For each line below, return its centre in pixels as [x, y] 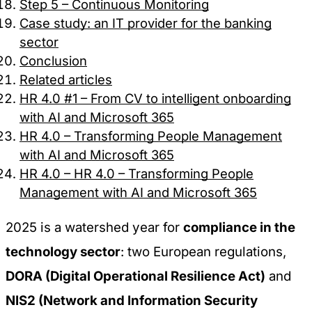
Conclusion [53, 61]
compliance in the [239, 227]
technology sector [63, 251]
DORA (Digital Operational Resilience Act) [135, 276]
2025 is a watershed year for [94, 227]
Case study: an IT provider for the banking [146, 23]
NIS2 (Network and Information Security [132, 300]
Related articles [66, 79]
